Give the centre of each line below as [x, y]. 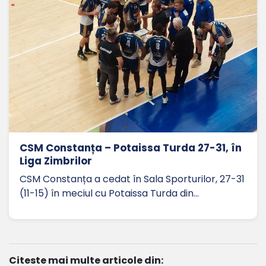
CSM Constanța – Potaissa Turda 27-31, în [131, 148]
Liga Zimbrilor [56, 161]
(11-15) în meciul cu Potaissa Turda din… [109, 193]
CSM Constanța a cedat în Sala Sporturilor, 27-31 [132, 179]
